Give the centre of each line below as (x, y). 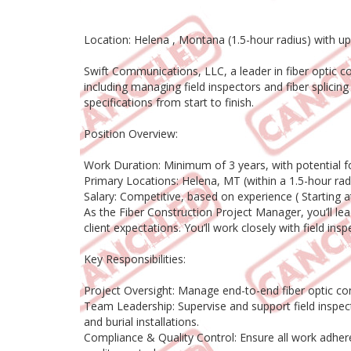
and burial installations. (141, 322)
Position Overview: (131, 134)
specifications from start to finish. (169, 103)
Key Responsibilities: (135, 259)
